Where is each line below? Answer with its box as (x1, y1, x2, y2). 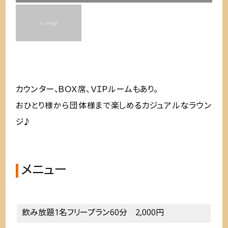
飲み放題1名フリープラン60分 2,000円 (22, 209, 164, 218)
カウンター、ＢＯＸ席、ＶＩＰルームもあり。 (16, 85, 158, 94)
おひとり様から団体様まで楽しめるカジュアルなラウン (16, 102, 212, 110)
